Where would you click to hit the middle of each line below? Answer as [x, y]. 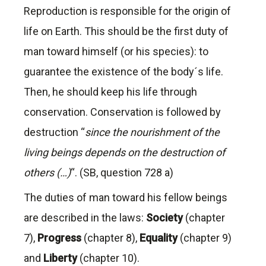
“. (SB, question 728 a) [122, 173]
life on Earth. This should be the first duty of [126, 31]
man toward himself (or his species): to [116, 52]
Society [166, 218]
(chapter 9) [206, 238]
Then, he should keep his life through [110, 92]
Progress [61, 238]
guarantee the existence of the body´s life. [123, 72]
